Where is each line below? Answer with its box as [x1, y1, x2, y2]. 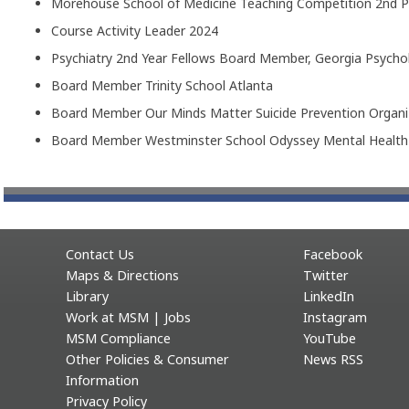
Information [65, 372, 139, 389]
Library [65, 288, 109, 305]
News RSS [302, 351, 363, 368]
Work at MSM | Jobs [65, 309, 191, 326]
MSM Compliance [65, 330, 171, 347]
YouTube [302, 330, 356, 347]
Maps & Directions [65, 267, 179, 284]
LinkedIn [302, 288, 354, 305]
